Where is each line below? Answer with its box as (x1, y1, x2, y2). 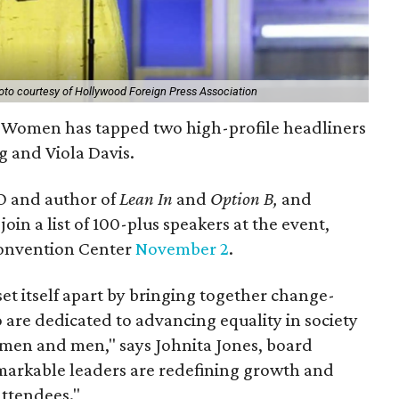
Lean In (119, 187, 177, 209)
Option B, (210, 187, 279, 209)
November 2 (135, 237, 229, 259)
